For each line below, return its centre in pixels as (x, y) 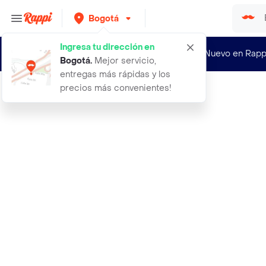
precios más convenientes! (116, 88)
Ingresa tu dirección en (107, 47)
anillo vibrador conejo (88, 96)
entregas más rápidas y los (115, 75)
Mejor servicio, (124, 61)
